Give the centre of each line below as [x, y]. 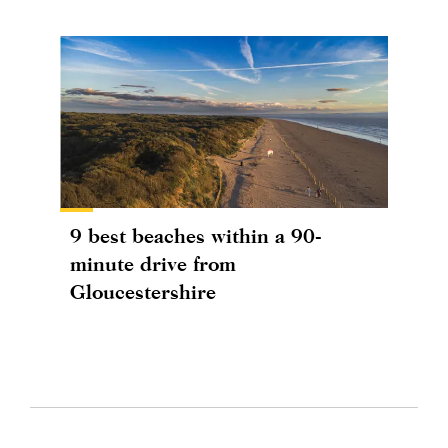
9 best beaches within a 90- [196, 235]
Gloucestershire [143, 291]
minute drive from [153, 263]
